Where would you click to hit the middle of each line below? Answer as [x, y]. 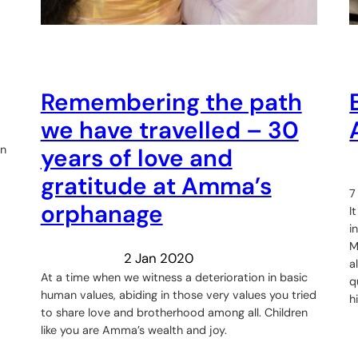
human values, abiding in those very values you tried [178, 295]
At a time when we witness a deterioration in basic [174, 278]
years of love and [136, 158]
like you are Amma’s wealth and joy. [133, 330]
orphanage [101, 214]
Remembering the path [171, 102]
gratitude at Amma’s [156, 186]
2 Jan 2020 [158, 259]
